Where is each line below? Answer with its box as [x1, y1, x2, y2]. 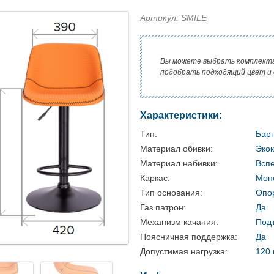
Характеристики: [140, 110, 222, 120]
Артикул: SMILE [140, 13, 207, 23]
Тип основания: [140, 188, 202, 198]
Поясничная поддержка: [140, 232, 237, 242]
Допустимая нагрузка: [140, 246, 228, 256]
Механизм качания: [140, 217, 218, 227]
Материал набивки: [140, 158, 218, 168]
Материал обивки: [140, 144, 213, 154]
